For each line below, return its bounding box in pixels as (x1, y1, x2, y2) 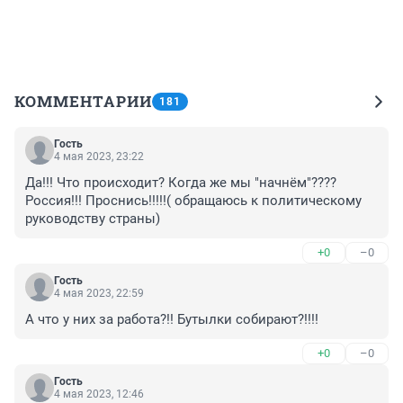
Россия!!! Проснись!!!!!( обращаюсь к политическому (25, 193, 362, 210)
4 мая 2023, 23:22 (54, 150, 144, 164)
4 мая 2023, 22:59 (54, 287, 144, 300)
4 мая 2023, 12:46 (54, 388, 144, 401)
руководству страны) (25, 210, 160, 228)
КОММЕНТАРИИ (14, 91, 152, 112)
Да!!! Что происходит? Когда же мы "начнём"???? (25, 175, 336, 192)
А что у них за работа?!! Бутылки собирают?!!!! (25, 311, 318, 328)
